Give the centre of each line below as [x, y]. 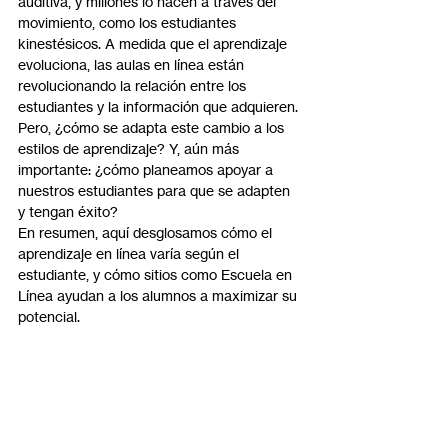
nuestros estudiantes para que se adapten [156, 190]
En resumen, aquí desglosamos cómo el [147, 232]
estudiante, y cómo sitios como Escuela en [157, 274]
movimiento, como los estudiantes [129, 22]
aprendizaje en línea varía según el [130, 253]
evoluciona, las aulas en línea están [133, 64]
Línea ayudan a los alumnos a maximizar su [159, 295]
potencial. [49, 316]
